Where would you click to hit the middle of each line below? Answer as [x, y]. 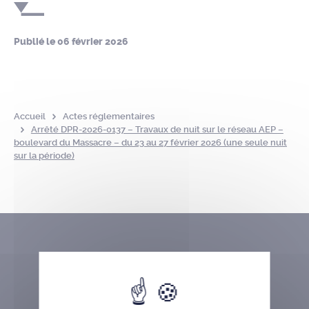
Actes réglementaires [108, 116]
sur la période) [44, 156]
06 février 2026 [93, 42]
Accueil [30, 116]
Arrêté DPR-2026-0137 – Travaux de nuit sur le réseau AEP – [157, 129]
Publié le [36, 42]
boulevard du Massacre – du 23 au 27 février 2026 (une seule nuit [150, 142]
